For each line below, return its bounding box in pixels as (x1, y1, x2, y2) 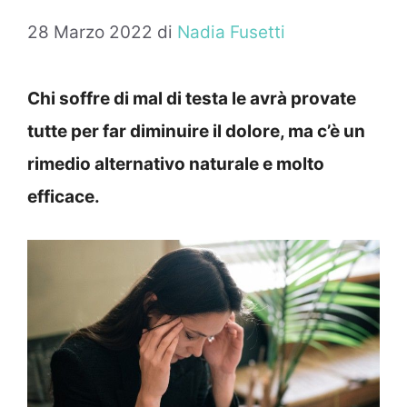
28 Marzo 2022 (27, 22, 153, 44)
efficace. (27, 186, 100, 208)
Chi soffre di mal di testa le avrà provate (27, 88, 356, 110)
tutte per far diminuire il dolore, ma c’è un (27, 121, 365, 143)
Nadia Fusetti (177, 22, 285, 44)
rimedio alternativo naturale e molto (27, 154, 324, 175)
